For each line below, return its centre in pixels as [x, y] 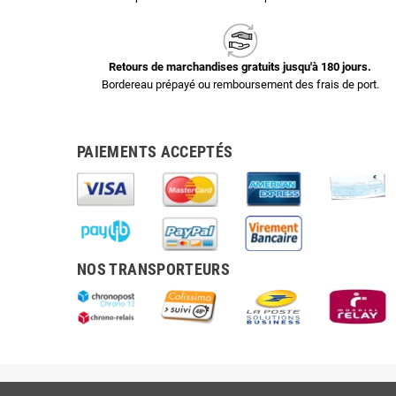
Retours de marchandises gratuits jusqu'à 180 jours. [240, 67]
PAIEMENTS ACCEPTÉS [155, 152]
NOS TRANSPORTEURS [154, 269]
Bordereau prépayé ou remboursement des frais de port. [240, 84]
